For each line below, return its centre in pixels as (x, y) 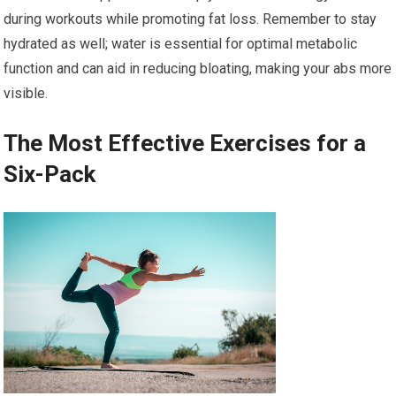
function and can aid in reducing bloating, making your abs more (198, 69)
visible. (26, 94)
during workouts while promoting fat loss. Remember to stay (190, 19)
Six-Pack (50, 175)
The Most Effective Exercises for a (185, 144)
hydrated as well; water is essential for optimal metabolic (181, 44)
